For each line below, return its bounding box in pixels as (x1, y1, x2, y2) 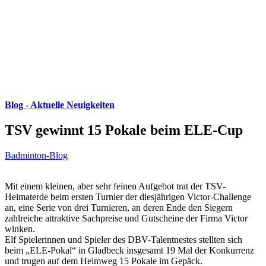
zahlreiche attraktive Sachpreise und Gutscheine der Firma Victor (5, 213, 248, 223)
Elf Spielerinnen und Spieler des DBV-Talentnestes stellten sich (5, 234, 242, 245)
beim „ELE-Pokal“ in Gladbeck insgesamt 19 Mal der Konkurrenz (5, 245, 254, 255)
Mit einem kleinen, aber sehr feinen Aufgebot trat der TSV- (5, 180, 226, 191)
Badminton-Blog (5, 150, 68, 160)
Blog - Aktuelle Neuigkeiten (5, 100, 115, 110)
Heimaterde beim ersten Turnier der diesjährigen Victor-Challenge (5, 191, 251, 202)
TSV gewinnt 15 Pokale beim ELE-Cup (5, 122, 243, 138)
